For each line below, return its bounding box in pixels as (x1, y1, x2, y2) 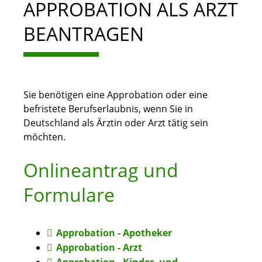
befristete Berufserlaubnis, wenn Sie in (23, 102, 193, 116)
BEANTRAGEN (23, 21, 144, 47)
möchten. (23, 130, 65, 144)
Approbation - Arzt (56, 241, 142, 254)
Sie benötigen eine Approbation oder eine (23, 88, 208, 102)
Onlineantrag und (23, 157, 178, 183)
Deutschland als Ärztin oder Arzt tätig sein (23, 116, 208, 130)
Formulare (23, 182, 115, 208)
